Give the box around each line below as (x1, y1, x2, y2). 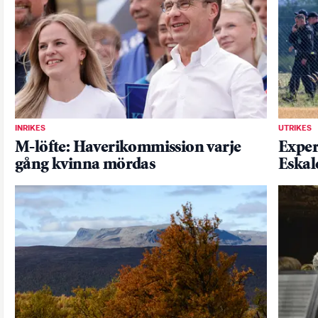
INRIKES (15, 124, 45, 133)
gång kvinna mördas (15, 156, 155, 173)
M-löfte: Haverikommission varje (15, 139, 241, 156)
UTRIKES (278, 124, 312, 133)
